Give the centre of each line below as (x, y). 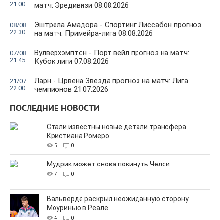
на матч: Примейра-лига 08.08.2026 (94, 34)
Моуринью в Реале (77, 208)
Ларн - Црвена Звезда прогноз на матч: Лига (111, 81)
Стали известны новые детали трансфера (116, 127)
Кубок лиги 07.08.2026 (71, 62)
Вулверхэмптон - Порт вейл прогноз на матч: (112, 53)
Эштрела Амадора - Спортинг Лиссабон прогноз (118, 25)
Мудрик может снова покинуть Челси (108, 164)
